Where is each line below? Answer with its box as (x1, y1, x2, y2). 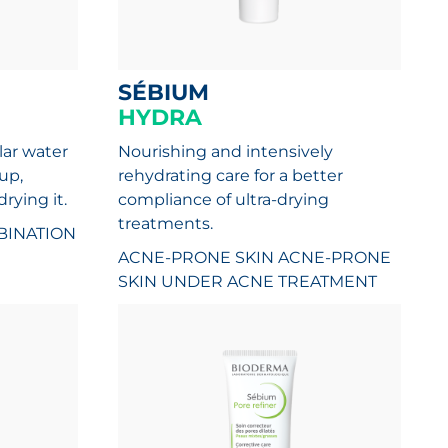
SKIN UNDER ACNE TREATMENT (118, 272, 378, 291)
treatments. (118, 214, 214, 233)
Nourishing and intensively (118, 142, 334, 161)
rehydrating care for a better (118, 166, 344, 185)
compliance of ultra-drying (118, 190, 330, 209)
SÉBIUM (132, 79, 210, 106)
